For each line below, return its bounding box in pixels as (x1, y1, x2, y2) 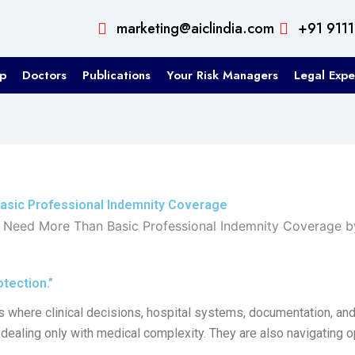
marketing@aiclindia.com (116, 17, 274, 39)
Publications (82, 67, 151, 84)
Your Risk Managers (166, 67, 278, 84)
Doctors (21, 67, 67, 84)
